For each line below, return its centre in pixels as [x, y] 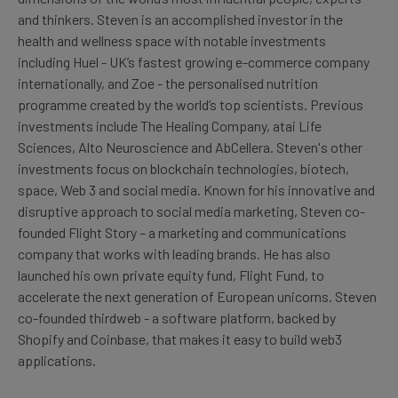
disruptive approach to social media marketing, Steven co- [191, 211]
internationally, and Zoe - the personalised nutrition [168, 84]
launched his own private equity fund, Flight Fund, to [171, 275]
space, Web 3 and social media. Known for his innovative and [196, 190]
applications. [57, 361]
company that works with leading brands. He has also [174, 254]
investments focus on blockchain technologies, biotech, [183, 169]
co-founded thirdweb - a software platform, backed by [177, 318]
